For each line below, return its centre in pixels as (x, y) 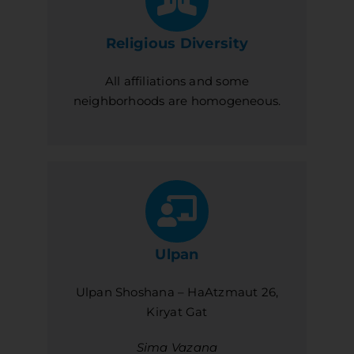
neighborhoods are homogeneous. (177, 101)
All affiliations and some (177, 81)
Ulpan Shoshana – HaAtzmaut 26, (177, 292)
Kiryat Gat (177, 312)
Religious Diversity (177, 44)
